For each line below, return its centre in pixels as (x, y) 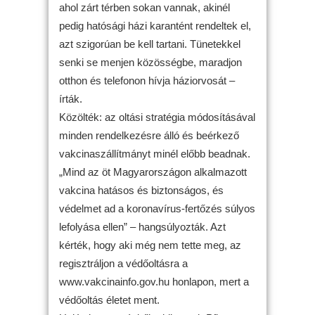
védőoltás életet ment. (109, 300)
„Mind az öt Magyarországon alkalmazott (153, 172)
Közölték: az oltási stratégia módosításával (157, 117)
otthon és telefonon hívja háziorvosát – (147, 81)
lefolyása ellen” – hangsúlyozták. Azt (142, 227)
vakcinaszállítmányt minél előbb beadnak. (155, 154)
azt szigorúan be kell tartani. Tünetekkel (150, 44)
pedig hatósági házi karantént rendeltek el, (155, 26)
